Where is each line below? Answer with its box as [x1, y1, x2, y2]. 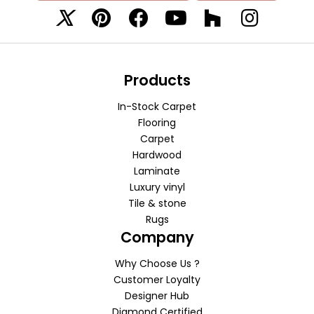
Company [120, 227, 194, 248]
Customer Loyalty [114, 273, 200, 287]
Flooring [138, 116, 176, 130]
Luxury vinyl [129, 180, 185, 195]
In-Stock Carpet [118, 100, 196, 114]
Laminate [134, 164, 180, 179]
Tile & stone [128, 196, 186, 211]
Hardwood [132, 148, 182, 163]
